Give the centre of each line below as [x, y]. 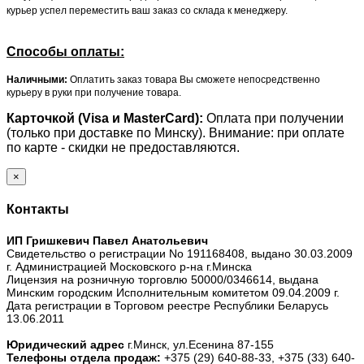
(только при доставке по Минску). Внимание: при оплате [175, 132]
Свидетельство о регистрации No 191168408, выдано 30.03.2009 [180, 254]
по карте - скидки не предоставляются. [123, 147]
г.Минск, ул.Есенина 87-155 [199, 345]
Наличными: [37, 79]
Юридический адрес [65, 345]
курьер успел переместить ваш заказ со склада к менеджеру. [148, 10]
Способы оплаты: [65, 51]
